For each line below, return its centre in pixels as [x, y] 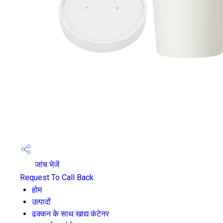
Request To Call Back [57, 177]
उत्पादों [41, 202]
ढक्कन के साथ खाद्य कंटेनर [70, 214]
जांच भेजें [46, 165]
